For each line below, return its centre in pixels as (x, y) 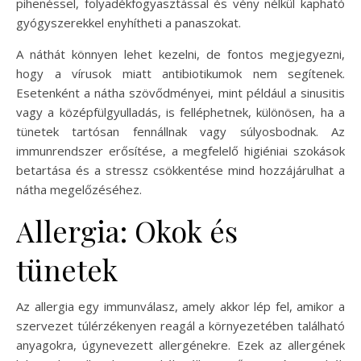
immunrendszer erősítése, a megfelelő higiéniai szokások (180, 150)
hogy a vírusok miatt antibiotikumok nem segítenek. (180, 73)
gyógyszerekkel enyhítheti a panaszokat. (129, 22)
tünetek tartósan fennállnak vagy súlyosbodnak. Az (180, 131)
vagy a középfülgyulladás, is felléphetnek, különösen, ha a (180, 112)
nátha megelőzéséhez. (79, 189)
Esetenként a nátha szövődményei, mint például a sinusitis (180, 92)
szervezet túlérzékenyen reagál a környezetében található (180, 325)
